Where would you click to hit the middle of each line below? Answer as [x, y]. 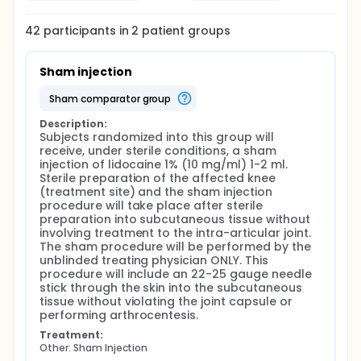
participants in [87, 31]
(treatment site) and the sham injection [156, 192]
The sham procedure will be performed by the [175, 247]
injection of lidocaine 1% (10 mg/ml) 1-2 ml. [164, 164]
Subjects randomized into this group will [157, 137]
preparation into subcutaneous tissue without [175, 219]
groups [208, 31]
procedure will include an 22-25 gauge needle [176, 274]
